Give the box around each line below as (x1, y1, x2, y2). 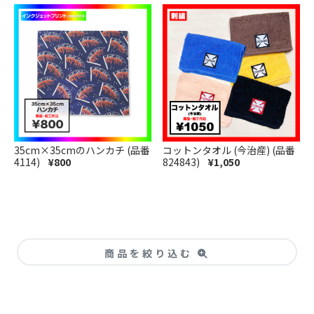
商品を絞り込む (104, 245, 198, 260)
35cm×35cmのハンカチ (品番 (14, 142, 150, 157)
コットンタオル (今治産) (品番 (163, 142, 295, 157)
